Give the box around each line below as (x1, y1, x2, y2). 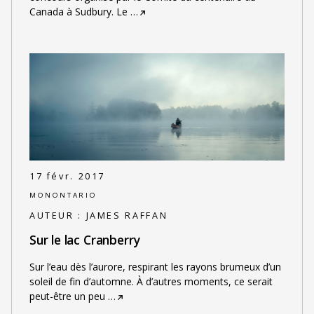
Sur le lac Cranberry (29, 231, 140, 248)
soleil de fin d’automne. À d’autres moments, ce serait (29, 275, 273, 289)
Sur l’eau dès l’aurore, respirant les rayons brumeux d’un (29, 260, 281, 274)
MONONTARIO (29, 190, 97, 200)
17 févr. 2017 (29, 170, 106, 183)
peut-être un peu (29, 289, 105, 303)
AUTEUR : (29, 210, 86, 222)
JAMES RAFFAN (86, 210, 168, 222)
